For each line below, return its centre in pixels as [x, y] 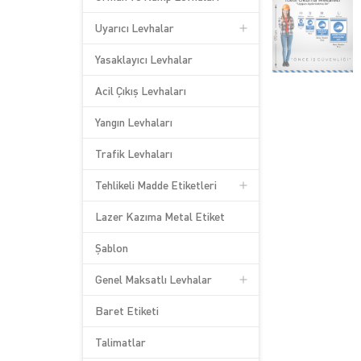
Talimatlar [120, 342]
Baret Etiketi [127, 311]
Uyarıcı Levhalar [135, 28]
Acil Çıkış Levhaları [141, 91]
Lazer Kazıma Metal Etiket [160, 216]
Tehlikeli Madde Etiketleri [156, 185]
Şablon [112, 248]
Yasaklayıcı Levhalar [144, 59]
